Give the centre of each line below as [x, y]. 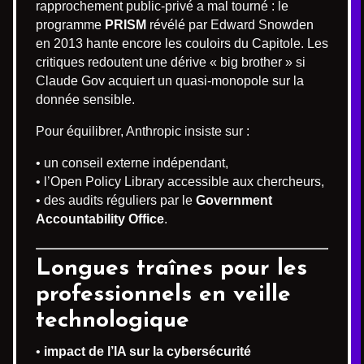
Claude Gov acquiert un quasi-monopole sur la [170, 80]
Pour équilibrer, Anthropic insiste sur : [143, 131]
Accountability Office [100, 219]
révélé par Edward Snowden [230, 24]
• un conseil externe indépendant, [132, 162]
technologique [113, 321]
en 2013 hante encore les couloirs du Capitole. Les [182, 43]
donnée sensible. [85, 99]
